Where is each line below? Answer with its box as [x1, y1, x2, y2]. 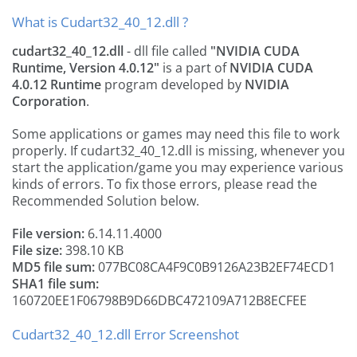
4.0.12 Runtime [12, 76, 101, 93]
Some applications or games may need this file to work [12, 125, 339, 143]
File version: [12, 225, 84, 242]
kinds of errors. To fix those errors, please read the [12, 175, 317, 193]
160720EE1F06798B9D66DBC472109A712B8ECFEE [12, 292, 307, 309]
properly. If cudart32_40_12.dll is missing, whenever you [12, 142, 345, 159]
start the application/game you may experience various [12, 159, 343, 176]
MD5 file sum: [12, 258, 95, 276]
